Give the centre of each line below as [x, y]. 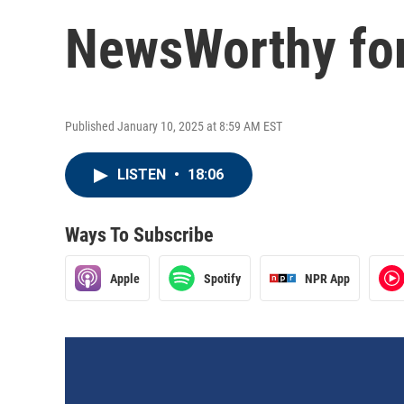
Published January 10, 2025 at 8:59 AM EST [174, 126]
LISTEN [143, 174]
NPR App [327, 278]
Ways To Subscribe [139, 235]
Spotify [222, 278]
